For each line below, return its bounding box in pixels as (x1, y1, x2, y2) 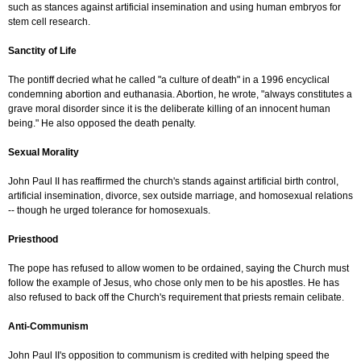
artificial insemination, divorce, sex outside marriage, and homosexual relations (8, 190, 353, 202)
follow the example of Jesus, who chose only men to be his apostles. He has (8, 277, 339, 289)
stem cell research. (8, 16, 90, 28)
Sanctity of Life (8, 45, 77, 57)
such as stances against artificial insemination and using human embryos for (8, 2, 341, 14)
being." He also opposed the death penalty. (8, 118, 196, 130)
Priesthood (8, 234, 58, 246)
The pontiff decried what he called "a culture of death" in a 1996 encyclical (8, 74, 330, 86)
